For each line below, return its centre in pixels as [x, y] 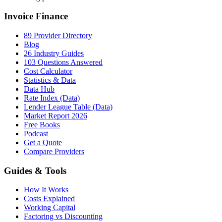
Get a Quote [43, 142]
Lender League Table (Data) [68, 107]
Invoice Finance [36, 16]
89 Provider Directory [58, 35]
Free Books [42, 125]
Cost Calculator [48, 71]
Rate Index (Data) [52, 98]
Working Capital [50, 208]
